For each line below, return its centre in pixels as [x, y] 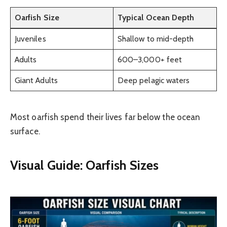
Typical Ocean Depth [156, 17]
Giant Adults [36, 80]
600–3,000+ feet [150, 59]
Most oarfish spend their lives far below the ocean [105, 117]
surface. [25, 131]
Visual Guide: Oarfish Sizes [85, 165]
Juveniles [30, 39]
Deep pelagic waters [154, 80]
